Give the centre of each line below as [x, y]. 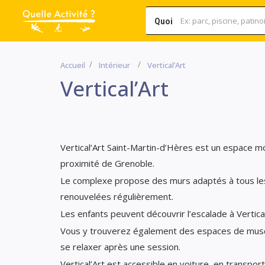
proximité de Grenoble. [107, 163]
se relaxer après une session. [120, 247]
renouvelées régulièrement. [117, 196]
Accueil [73, 65]
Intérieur [114, 65]
